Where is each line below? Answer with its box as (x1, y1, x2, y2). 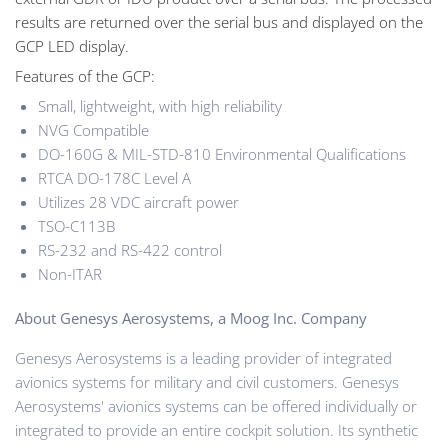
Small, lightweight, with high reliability (38, 95, 282, 116)
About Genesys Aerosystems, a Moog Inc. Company (15, 308, 371, 329)
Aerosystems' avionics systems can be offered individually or (15, 396, 417, 417)
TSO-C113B (38, 215, 115, 236)
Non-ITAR (38, 263, 102, 284)
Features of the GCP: (15, 65, 155, 86)
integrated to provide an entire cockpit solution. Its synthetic (15, 420, 418, 441)
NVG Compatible (38, 119, 149, 140)
